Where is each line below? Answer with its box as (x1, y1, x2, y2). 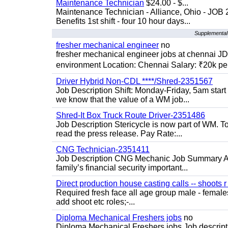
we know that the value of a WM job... (56, 95, 189, 104)
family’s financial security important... (56, 163, 188, 172)
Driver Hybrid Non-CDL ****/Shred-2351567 (56, 77, 213, 85)
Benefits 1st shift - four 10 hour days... (56, 17, 190, 25)
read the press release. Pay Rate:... (56, 129, 182, 138)
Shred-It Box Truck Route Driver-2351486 (56, 111, 205, 120)
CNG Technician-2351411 (56, 145, 150, 154)
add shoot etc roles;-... (56, 197, 135, 206)
